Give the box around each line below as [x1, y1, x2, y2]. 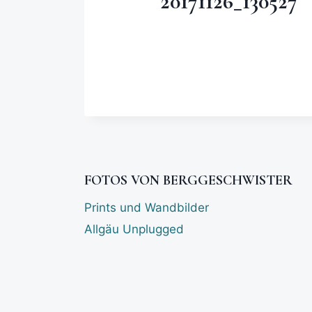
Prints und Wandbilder [84, 201, 209, 215]
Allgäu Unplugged [84, 221, 184, 236]
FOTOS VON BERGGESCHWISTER [84, 171, 292, 189]
